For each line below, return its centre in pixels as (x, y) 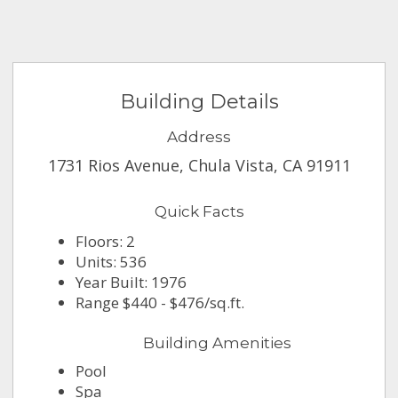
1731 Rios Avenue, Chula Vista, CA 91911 (199, 166)
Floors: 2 (106, 242)
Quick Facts (199, 212)
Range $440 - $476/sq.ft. (160, 303)
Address (199, 137)
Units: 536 (111, 262)
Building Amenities (217, 343)
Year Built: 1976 (131, 283)
